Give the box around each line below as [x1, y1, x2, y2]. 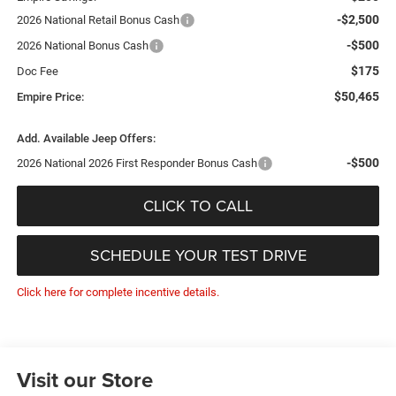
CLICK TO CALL [143, 194, 253, 217]
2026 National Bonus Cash [16, 39, 148, 53]
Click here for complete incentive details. [16, 286, 219, 300]
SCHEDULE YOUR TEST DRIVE [89, 244, 307, 267]
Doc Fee [16, 65, 58, 79]
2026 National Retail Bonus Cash [16, 13, 179, 27]
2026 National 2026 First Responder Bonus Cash [16, 156, 257, 171]
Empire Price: [16, 90, 84, 104]
